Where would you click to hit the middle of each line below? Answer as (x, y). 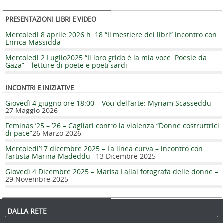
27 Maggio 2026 (32, 110)
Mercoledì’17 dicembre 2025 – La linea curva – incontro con (104, 148)
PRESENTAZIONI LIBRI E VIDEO (51, 20)
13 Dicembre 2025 (126, 156)
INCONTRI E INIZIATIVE (40, 88)
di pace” (19, 133)
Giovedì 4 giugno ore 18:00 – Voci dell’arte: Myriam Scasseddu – (111, 103)
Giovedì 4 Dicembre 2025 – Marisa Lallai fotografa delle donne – (112, 171)
